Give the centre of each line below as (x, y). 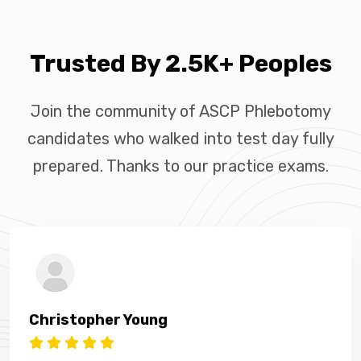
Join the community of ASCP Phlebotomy (180, 111)
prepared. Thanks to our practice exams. (180, 166)
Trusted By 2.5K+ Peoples (180, 63)
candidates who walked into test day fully (180, 138)
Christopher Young (98, 320)
